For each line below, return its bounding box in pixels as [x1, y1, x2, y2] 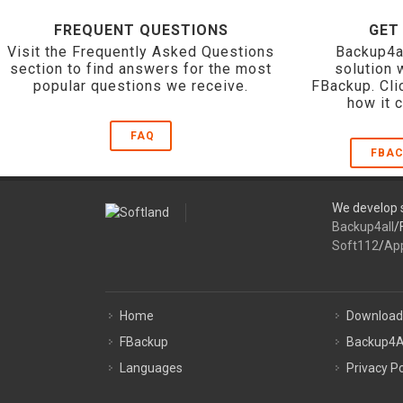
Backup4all [331, 219, 394, 234]
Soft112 [331, 238, 379, 253]
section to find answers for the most [10, 60, 273, 77]
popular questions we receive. [33, 77, 249, 94]
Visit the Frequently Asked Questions [7, 43, 275, 60]
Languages [120, 361, 183, 375]
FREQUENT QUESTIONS [53, 22, 228, 39]
